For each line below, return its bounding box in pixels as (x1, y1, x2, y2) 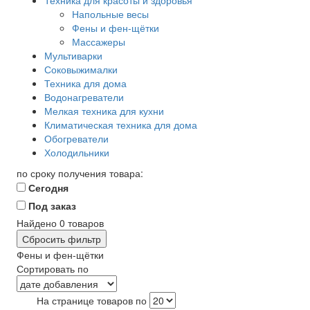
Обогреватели (44, 131, 109, 145)
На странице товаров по (37, 293, 147, 307)
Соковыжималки (44, 62, 118, 76)
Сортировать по (17, 262, 89, 275)
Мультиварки (44, 48, 102, 62)
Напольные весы (72, 7, 149, 21)
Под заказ (26, 199, 76, 212)
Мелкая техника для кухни (44, 104, 164, 118)
